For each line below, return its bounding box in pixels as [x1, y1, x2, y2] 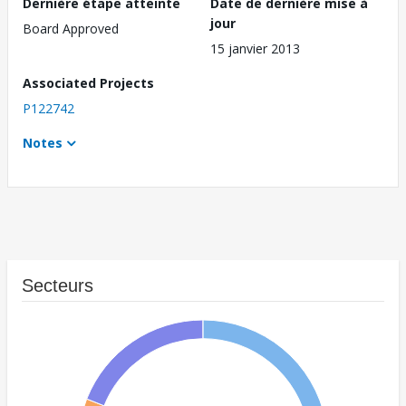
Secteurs [22, 275, 93, 296]
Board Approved [23, 20, 119, 38]
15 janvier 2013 [210, 40, 300, 58]
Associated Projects [23, 74, 154, 92]
